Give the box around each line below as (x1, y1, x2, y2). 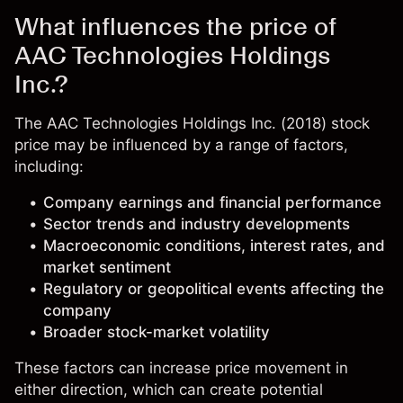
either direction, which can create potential (14, 381, 323, 399)
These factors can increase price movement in (14, 359, 348, 377)
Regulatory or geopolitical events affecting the (43, 280, 384, 298)
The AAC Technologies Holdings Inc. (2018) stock (14, 114, 370, 132)
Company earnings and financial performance (43, 193, 381, 211)
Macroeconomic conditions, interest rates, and (43, 237, 385, 255)
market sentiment (43, 258, 171, 276)
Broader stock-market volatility (43, 323, 270, 341)
